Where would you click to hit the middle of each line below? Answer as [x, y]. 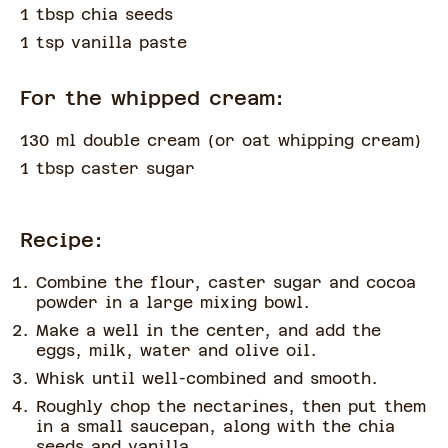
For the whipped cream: [152, 98]
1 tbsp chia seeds [96, 15]
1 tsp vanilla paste [103, 43]
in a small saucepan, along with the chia [215, 427]
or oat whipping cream [314, 141]
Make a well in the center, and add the [208, 331]
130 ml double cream [113, 141]
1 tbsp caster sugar [107, 169]
